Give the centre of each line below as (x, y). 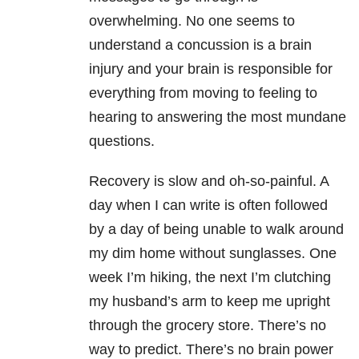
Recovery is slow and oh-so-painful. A (209, 182)
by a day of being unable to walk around (216, 230)
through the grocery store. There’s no (208, 326)
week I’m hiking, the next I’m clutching (210, 278)
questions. (122, 141)
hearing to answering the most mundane (218, 117)
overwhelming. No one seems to (192, 21)
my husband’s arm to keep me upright (210, 302)
